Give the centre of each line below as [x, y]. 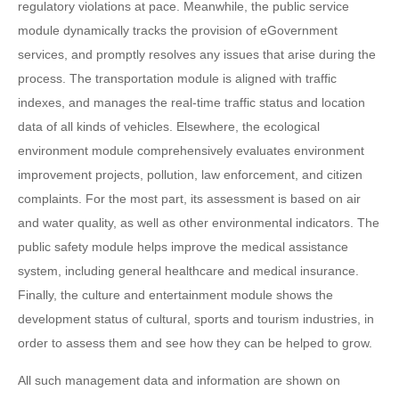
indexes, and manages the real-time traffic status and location [191, 102]
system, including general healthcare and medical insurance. [188, 271]
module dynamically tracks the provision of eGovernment [178, 30]
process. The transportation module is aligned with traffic [177, 78]
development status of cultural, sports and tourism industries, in [196, 319]
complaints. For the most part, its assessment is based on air [189, 199]
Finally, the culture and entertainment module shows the [175, 295]
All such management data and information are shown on [179, 380]
